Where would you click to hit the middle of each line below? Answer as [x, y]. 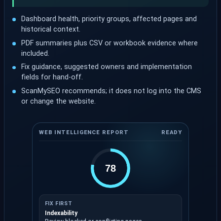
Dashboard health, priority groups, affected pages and [109, 19]
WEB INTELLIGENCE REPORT [84, 132]
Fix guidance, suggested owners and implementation [107, 67]
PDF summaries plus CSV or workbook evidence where [110, 43]
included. [36, 53]
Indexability [61, 213]
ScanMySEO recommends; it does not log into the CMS [111, 91]
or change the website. [59, 102]
